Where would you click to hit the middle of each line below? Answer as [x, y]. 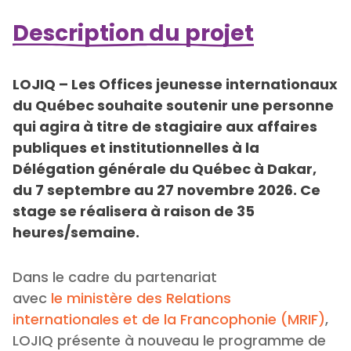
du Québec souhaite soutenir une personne [173, 105]
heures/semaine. [76, 232]
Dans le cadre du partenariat [115, 277]
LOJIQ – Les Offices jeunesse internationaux [175, 84]
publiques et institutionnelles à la [136, 147]
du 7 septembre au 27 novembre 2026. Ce [166, 190]
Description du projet [133, 33]
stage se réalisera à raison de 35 [134, 211]
